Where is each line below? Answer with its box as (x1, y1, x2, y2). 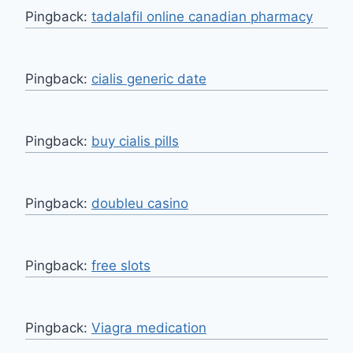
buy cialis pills (91, 133, 179, 150)
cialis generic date (91, 71, 206, 87)
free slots (91, 258, 150, 274)
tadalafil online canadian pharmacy (91, 9, 313, 25)
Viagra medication (91, 320, 206, 336)
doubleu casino (91, 195, 188, 212)
